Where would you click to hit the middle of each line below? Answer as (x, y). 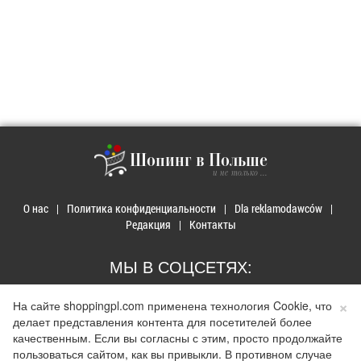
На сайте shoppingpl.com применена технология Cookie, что (172, 305)
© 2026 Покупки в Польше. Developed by (131, 353)
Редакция (148, 225)
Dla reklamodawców (278, 209)
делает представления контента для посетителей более (162, 322)
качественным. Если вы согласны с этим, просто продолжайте (178, 338)
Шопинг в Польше (198, 162)
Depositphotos (283, 353)
